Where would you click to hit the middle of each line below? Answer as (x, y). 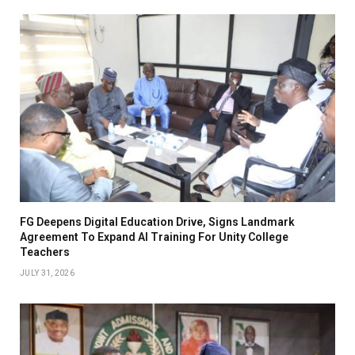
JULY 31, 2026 (47, 273)
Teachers (45, 252)
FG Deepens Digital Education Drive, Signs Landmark (157, 221)
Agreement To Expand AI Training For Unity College (154, 237)
